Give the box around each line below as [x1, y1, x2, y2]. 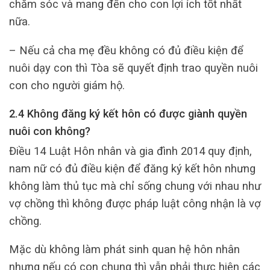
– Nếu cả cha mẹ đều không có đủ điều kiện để [9, 43, 243, 57]
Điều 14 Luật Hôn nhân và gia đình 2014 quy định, [9, 144, 252, 157]
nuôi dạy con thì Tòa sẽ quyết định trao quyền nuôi [9, 61, 258, 74]
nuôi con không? [9, 125, 90, 138]
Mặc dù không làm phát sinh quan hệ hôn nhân [9, 243, 240, 256]
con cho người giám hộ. [9, 78, 125, 92]
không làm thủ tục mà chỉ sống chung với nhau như [9, 179, 261, 192]
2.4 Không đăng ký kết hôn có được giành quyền [9, 107, 247, 121]
